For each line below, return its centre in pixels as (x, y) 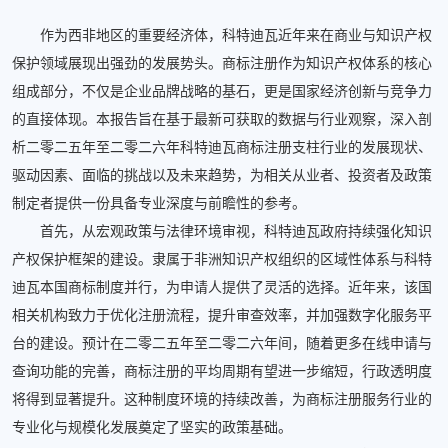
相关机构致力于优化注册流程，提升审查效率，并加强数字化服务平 (222, 316)
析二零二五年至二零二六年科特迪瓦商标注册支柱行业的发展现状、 (222, 148)
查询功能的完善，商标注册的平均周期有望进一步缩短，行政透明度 (222, 372)
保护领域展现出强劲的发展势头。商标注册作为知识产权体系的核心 (222, 64)
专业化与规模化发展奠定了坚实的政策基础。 (152, 428)
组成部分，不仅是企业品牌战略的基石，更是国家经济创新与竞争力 (222, 92)
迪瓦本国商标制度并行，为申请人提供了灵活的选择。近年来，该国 (222, 288)
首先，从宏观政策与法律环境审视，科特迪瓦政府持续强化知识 (222, 232)
